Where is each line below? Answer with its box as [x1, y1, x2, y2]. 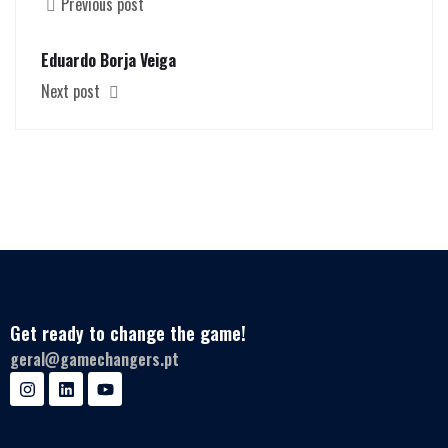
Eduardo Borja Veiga [41, 48, 176, 73]
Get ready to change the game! [10, 320, 246, 347]
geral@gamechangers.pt [10, 347, 179, 372]
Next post [41, 79, 104, 104]
